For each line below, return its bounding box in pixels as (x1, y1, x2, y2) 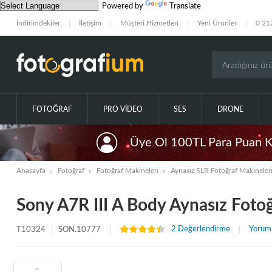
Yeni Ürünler (197, 19, 237, 27)
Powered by (98, 2, 145, 11)
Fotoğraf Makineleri (96, 167, 158, 175)
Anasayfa (16, 167, 46, 175)
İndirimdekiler (16, 19, 60, 27)
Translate (169, 2, 201, 11)
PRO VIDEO (103, 106, 143, 114)
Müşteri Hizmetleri (120, 19, 178, 27)
